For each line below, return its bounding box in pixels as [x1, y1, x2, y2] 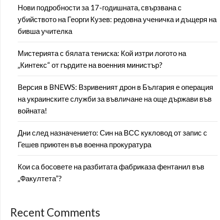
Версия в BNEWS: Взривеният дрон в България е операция [18, 82, 213, 91]
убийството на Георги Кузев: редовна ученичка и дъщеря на [18, 14, 217, 24]
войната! [18, 106, 47, 115]
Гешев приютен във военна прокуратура [18, 139, 151, 149]
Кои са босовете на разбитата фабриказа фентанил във [18, 162, 204, 171]
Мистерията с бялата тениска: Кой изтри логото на [18, 48, 186, 57]
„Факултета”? [18, 173, 62, 183]
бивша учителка [18, 26, 72, 35]
